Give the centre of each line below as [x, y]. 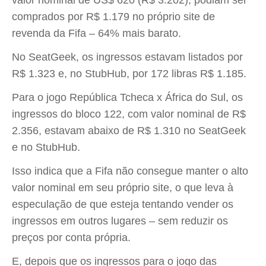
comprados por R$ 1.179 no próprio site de [113, 17]
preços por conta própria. [71, 237]
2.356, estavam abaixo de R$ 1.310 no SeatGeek [129, 131]
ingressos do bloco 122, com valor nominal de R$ [129, 114]
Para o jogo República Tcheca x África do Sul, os [127, 97]
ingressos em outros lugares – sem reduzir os [120, 221]
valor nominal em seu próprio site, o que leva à [123, 188]
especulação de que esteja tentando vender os [123, 204]
